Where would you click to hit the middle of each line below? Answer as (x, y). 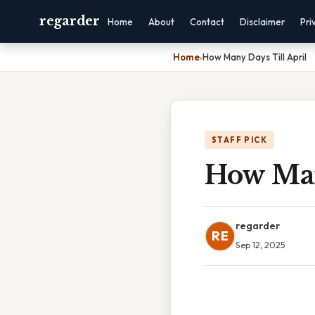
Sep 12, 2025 (261, 245)
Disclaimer (262, 22)
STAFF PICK (239, 140)
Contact (207, 22)
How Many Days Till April (255, 57)
